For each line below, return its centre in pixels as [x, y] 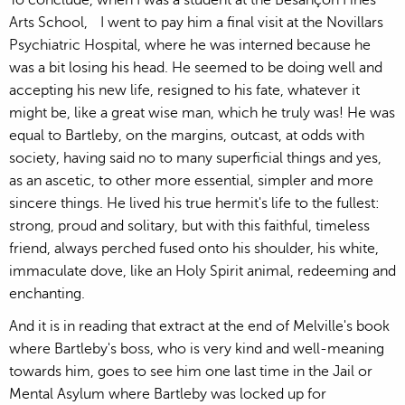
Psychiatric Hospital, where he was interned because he [190, 45]
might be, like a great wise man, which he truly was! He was [202, 113]
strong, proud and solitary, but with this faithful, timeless [189, 226]
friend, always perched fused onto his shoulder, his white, [194, 248]
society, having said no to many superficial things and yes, [195, 158]
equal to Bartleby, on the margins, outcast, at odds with [187, 135]
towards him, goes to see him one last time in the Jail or [191, 371]
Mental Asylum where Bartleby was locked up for [168, 394]
